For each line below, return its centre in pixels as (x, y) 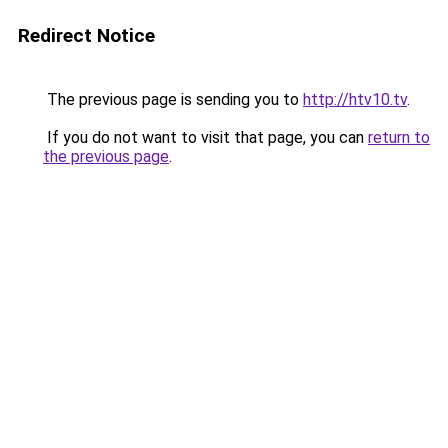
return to (399, 137)
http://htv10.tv (355, 99)
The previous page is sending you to (173, 99)
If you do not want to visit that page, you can (205, 137)
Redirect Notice (86, 35)
